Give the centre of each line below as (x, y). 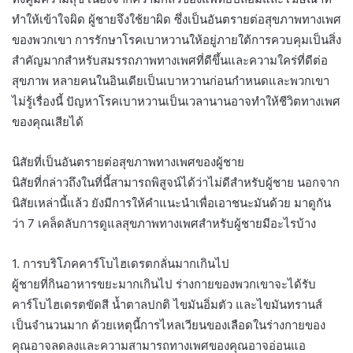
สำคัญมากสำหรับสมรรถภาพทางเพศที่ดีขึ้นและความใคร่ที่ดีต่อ (170, 60)
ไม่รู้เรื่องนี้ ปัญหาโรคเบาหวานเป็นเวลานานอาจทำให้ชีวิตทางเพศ (176, 101)
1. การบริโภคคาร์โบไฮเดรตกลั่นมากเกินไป (121, 263)
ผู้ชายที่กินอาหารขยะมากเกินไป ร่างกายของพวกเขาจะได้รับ (164, 284)
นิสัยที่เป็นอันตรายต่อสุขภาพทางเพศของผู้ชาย (128, 162)
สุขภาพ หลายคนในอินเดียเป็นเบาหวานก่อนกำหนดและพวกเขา (171, 80)
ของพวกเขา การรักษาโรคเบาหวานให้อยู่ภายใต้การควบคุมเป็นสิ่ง (176, 39)
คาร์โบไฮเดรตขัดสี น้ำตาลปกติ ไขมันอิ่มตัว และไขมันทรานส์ (167, 304)
